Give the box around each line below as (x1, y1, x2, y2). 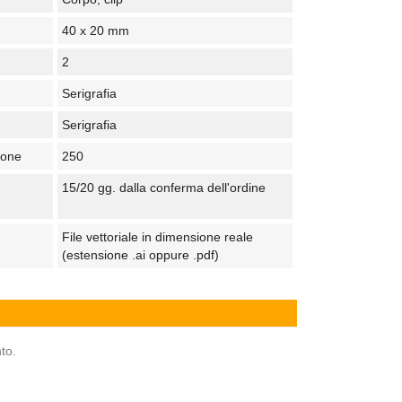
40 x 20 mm (61, 22, 129, 38)
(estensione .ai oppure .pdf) (61, 247, 219, 262)
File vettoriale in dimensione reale (61, 229, 253, 244)
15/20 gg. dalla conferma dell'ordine (61, 179, 266, 195)
